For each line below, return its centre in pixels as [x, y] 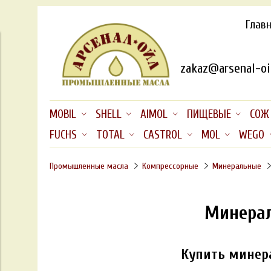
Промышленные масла [89, 166]
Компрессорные [170, 166]
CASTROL [163, 135]
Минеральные [237, 166]
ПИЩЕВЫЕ [209, 115]
